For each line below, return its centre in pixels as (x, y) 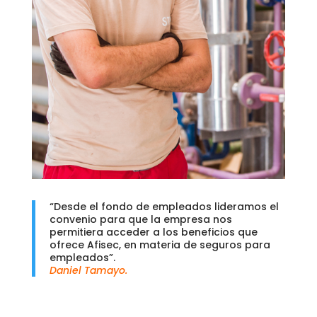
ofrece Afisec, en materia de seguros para (160, 244)
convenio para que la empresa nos (140, 219)
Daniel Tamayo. (88, 270)
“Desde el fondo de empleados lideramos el (164, 206)
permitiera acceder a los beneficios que (153, 232)
